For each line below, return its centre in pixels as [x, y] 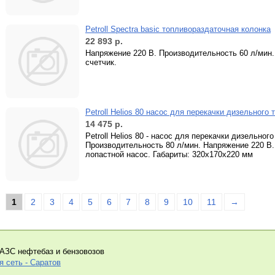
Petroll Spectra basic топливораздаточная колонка [178, 29]
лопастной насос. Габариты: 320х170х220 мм [169, 154]
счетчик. [101, 62]
